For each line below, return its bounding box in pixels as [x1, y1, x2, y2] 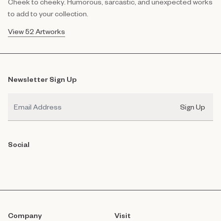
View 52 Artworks [8, 27, 65, 37]
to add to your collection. [8, 9, 88, 19]
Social [8, 140, 30, 149]
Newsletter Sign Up [8, 74, 76, 84]
